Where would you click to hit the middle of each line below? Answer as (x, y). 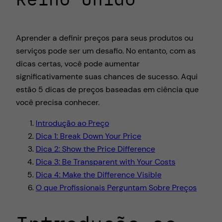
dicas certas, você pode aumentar (78, 63)
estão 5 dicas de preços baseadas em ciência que (107, 89)
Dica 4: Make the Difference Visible (99, 174)
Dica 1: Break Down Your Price (88, 136)
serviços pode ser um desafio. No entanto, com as (106, 51)
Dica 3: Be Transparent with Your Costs (106, 162)
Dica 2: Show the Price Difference (95, 149)
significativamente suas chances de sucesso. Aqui (107, 76)
